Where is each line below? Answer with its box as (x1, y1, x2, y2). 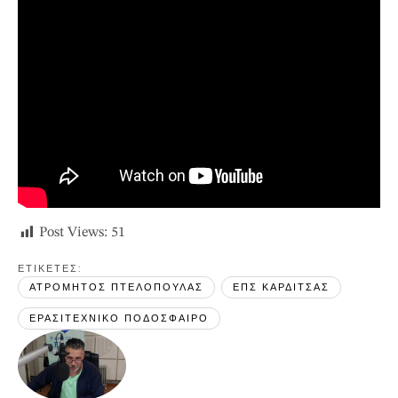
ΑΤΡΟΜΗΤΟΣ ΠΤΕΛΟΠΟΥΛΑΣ (29, 280, 203, 295)
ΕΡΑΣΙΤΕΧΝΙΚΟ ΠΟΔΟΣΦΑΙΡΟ (29, 311, 209, 326)
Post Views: (39, 226, 107, 241)
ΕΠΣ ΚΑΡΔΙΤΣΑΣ (233, 280, 330, 295)
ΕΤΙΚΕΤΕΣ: (18, 261, 86, 276)
